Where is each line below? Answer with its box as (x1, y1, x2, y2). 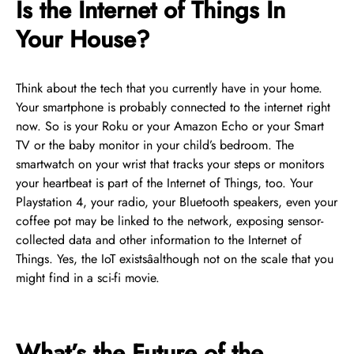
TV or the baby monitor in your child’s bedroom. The (16, 136, 294, 154)
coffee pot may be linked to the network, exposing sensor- (16, 212, 323, 230)
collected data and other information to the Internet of (16, 231, 302, 249)
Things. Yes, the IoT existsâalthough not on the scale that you (16, 250, 333, 268)
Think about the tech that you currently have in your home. (16, 79, 322, 97)
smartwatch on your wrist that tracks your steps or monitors (16, 155, 324, 173)
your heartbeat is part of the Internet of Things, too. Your (16, 174, 313, 192)
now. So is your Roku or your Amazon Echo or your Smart (16, 117, 324, 135)
